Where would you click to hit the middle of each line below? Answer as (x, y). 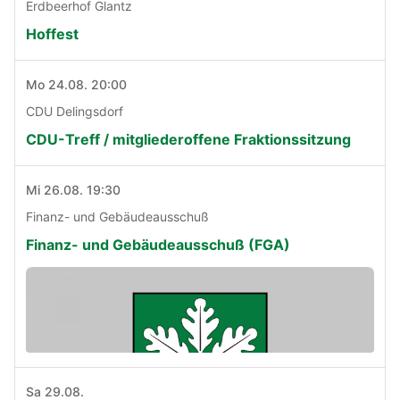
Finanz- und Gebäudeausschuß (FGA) (158, 245)
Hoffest (52, 34)
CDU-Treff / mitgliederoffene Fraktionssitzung (188, 140)
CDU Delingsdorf (75, 112)
